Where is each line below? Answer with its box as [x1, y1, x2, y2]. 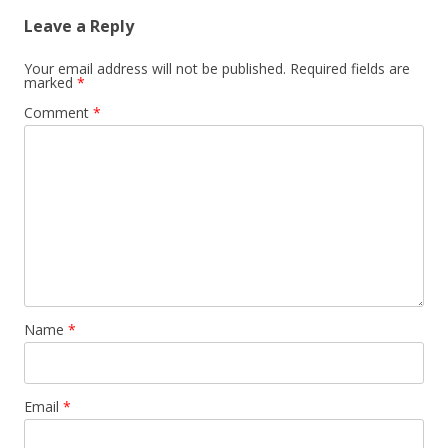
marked [24, 72, 77, 92]
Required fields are [290, 58, 410, 78]
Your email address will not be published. [24, 58, 286, 78]
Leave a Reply [24, 14, 134, 37]
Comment [24, 102, 93, 122]
